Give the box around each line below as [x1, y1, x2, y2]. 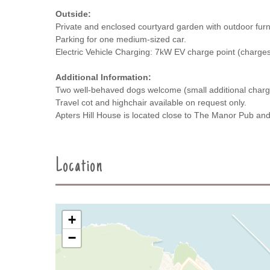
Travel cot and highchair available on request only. [55, 97, 246, 107]
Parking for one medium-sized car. [55, 34, 186, 44]
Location [55, 156, 104, 177]
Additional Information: [55, 72, 151, 82]
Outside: [55, 8, 91, 19]
